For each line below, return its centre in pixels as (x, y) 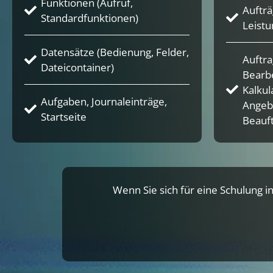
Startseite (64, 116)
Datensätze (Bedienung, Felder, (115, 52)
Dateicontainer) (77, 67)
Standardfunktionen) (90, 18)
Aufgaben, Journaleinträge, (104, 101)
